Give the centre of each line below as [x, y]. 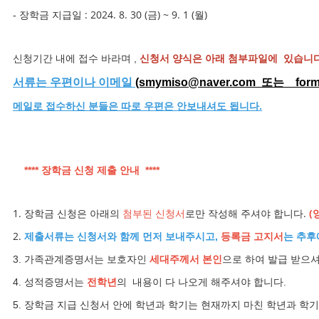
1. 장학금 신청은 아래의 [68, 214]
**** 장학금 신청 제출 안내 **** [90, 171]
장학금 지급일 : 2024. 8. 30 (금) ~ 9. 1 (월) [113, 15]
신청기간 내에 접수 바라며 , [76, 59]
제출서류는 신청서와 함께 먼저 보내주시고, [121, 237]
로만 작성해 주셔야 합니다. [247, 214]
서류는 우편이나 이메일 [73, 83]
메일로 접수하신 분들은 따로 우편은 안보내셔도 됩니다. [137, 106]
